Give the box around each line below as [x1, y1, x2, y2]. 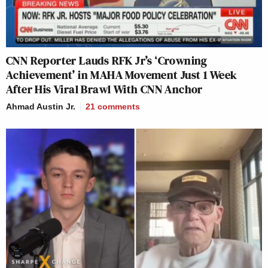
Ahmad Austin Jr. [6, 102, 75, 112]
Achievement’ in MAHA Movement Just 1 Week [6, 66, 237, 84]
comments [98, 102, 140, 112]
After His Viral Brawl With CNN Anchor [6, 81, 203, 98]
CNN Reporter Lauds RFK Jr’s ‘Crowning [6, 52, 208, 69]
